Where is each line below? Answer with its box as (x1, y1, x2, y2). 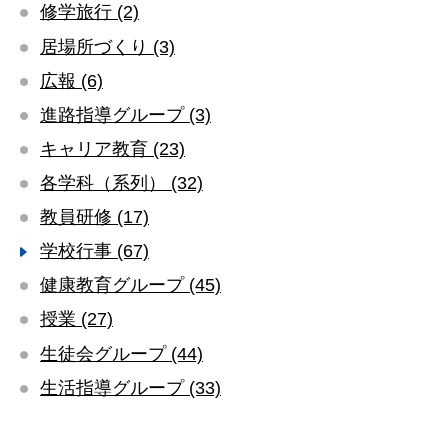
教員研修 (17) (40, 206, 149, 228)
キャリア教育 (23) (40, 137, 185, 159)
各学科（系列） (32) (40, 171, 203, 193)
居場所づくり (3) (40, 35, 175, 57)
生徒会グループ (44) (40, 342, 203, 364)
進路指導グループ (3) (40, 103, 211, 125)
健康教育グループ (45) (40, 274, 221, 296)
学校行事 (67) (40, 240, 149, 262)
